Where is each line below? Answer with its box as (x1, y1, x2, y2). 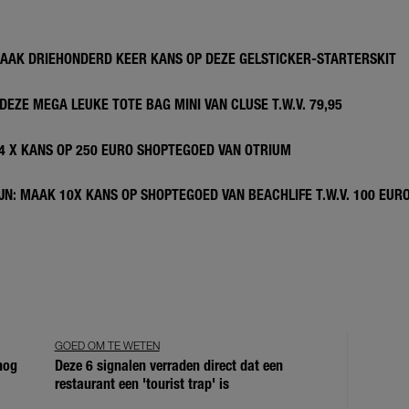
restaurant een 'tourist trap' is (54, 374, 229, 393)
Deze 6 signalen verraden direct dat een (54, 356, 283, 374)
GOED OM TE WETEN (54, 338, 160, 352)
